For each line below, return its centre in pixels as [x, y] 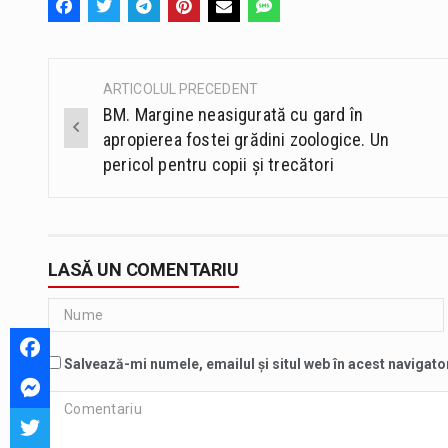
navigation [114, 135]
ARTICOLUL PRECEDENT [180, 88]
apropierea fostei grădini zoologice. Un [246, 139]
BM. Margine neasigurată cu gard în [233, 114]
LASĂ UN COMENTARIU [143, 269]
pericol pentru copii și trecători [218, 164]
